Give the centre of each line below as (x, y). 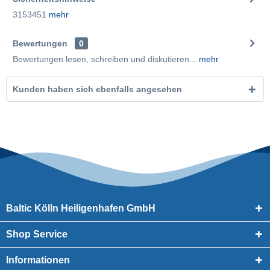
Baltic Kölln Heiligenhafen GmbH (81, 208)
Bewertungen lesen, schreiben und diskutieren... (105, 59)
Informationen (38, 260)
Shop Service (37, 234)
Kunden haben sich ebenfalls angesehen (97, 89)
